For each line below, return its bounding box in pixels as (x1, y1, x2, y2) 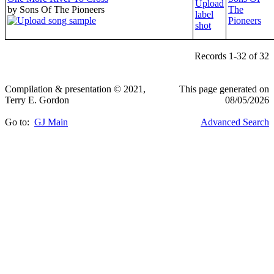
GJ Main (34, 116, 68, 127)
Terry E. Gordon (5, 94, 69, 105)
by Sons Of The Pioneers (7, 4, 105, 15)
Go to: (5, 116, 34, 127)
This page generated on (179, 83, 269, 94)
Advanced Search (201, 116, 269, 127)
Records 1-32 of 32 (194, 50, 269, 61)
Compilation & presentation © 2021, (5, 83, 146, 94)
